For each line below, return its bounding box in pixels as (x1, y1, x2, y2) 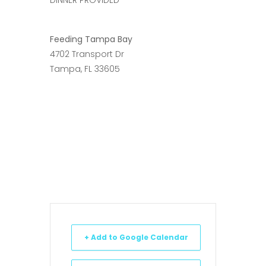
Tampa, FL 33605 (50, 62, 120, 75)
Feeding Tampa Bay (50, 33, 132, 45)
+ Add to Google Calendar (84, 232, 188, 242)
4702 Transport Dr (50, 47, 124, 60)
